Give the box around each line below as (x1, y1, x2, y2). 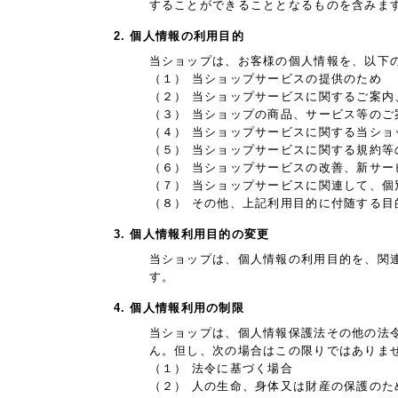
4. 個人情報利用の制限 (113, 301, 245, 315)
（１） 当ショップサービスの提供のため (148, 72, 382, 86)
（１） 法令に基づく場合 (148, 362, 294, 376)
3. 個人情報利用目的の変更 (113, 227, 270, 242)
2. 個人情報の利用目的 (113, 29, 245, 44)
